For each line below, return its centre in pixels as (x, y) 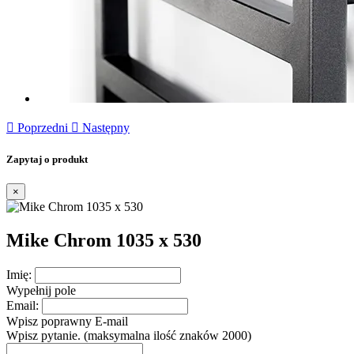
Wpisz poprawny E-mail (67, 322)
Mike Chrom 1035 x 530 (104, 241)
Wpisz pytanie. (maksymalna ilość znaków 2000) (129, 336)
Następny (106, 128)
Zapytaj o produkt (47, 160)
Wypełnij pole (41, 291)
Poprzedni (43, 128)
